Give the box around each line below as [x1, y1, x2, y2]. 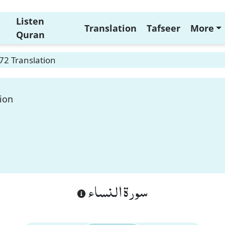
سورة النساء [86, 177, 148, 205]
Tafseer [146, 22, 180, 34]
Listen [16, 15, 44, 27]
